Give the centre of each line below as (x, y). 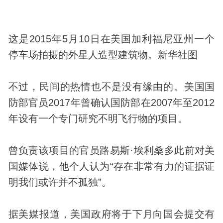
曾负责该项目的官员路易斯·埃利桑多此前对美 (111, 151)
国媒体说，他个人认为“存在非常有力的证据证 (111, 167)
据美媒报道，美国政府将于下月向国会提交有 (111, 214)
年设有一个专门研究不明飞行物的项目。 (98, 119)
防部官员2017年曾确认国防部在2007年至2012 (111, 103)
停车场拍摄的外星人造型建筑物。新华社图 (103, 55)
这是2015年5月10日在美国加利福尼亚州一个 (111, 39)
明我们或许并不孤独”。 (60, 182)
